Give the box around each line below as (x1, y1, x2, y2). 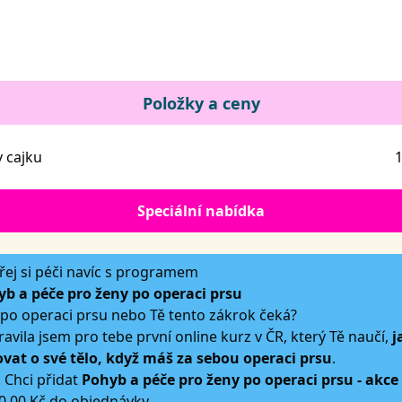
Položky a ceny (142, 92, 260, 114)
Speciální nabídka (137, 201, 265, 221)
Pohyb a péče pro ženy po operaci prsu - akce (82, 370, 398, 389)
